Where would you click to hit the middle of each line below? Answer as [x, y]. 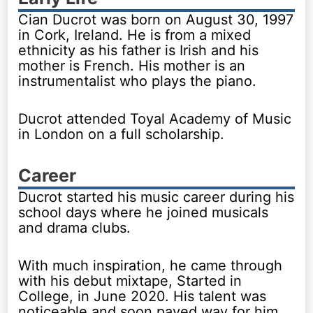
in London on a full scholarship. [122, 134]
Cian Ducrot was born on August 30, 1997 [156, 19]
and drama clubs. [75, 227]
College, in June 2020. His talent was [143, 296]
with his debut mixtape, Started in [130, 281]
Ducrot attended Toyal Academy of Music [155, 118]
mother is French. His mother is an [132, 65]
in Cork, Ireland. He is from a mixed [135, 35]
